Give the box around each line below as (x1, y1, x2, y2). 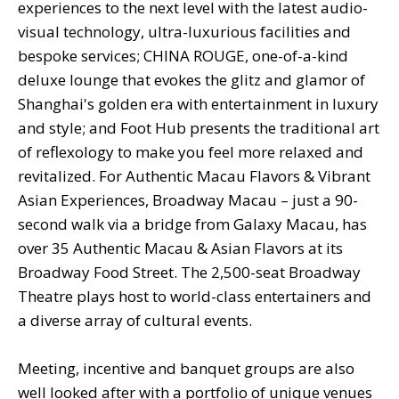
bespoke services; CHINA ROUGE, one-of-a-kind (18, 45, 348, 66)
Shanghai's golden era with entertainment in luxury (18, 93, 379, 114)
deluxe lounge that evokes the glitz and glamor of (18, 69, 365, 90)
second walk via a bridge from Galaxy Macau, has (18, 213, 367, 234)
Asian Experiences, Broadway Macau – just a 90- (18, 189, 358, 210)
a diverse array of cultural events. (18, 309, 252, 330)
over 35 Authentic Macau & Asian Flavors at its (18, 237, 343, 258)
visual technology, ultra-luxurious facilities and (18, 20, 351, 42)
